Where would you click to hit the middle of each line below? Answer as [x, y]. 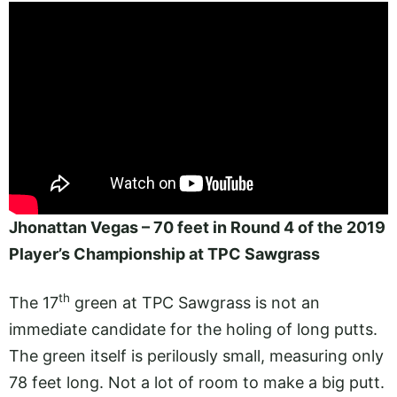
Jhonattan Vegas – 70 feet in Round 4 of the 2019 [197, 228]
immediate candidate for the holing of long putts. [193, 329]
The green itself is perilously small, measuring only [196, 355]
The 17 [34, 302]
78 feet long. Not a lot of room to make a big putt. [197, 382]
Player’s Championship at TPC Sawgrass [164, 254]
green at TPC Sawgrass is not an [195, 302]
